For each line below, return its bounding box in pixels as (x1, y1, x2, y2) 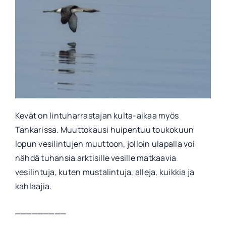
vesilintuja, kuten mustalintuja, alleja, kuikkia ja (15, 166, 195, 178)
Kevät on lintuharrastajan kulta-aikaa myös (15, 110, 179, 121)
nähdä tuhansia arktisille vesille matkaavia (15, 152, 177, 163)
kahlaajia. (15, 181, 52, 192)
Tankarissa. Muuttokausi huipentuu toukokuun (15, 124, 194, 135)
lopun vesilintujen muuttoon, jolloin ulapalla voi (15, 138, 195, 149)
